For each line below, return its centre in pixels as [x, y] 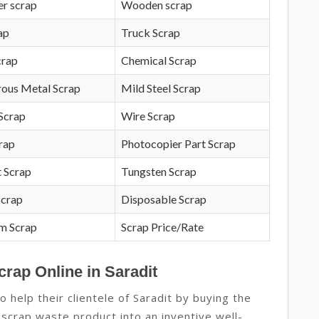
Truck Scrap [151, 33]
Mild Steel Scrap [161, 88]
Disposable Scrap [164, 199]
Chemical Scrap [159, 61]
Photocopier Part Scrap [178, 144]
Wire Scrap [148, 116]
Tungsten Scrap [159, 172]
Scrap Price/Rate [162, 227]
